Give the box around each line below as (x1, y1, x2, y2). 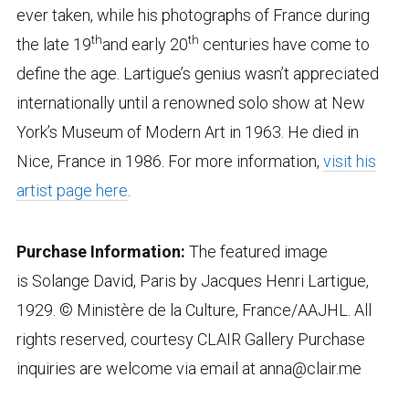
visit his (322, 151, 376, 171)
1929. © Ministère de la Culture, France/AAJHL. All (16, 299, 372, 320)
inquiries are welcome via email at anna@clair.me (16, 358, 362, 378)
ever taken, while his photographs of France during (16, 5, 370, 25)
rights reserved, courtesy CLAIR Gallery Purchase (16, 329, 365, 349)
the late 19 (16, 34, 91, 54)
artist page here (16, 180, 128, 200)
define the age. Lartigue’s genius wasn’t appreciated (16, 63, 379, 83)
